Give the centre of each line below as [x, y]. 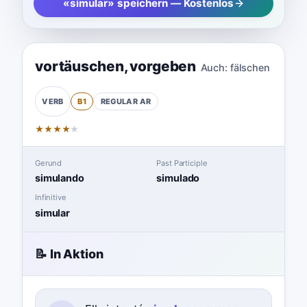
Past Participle [182, 163]
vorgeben [163, 66]
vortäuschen [79, 66]
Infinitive [50, 198]
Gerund [48, 163]
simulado [178, 178]
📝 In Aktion [69, 254]
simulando [59, 178]
